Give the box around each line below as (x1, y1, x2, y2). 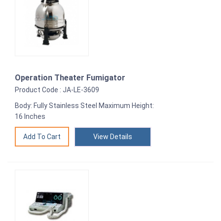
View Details (93, 133, 132, 141)
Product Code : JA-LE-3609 (15, 86, 99, 94)
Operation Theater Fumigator (15, 73, 125, 83)
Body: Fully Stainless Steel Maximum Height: (15, 102, 154, 110)
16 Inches (15, 112, 45, 121)
